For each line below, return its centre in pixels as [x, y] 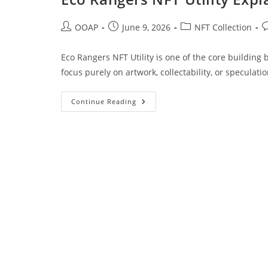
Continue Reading [104, 102]
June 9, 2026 [146, 28]
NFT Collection [223, 28]
